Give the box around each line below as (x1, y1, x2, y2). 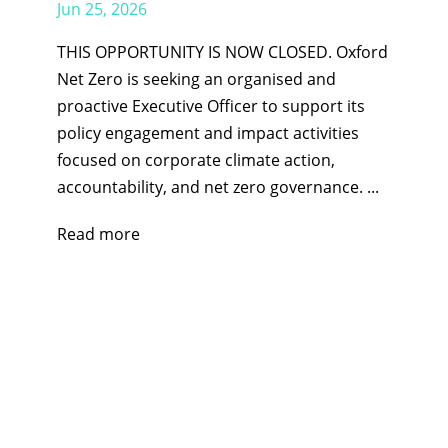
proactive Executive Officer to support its (56, 95, 365, 117)
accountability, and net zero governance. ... (56, 176, 379, 198)
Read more (56, 223, 140, 245)
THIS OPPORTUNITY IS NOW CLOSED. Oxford (56, 41, 388, 63)
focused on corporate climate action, (56, 149, 335, 171)
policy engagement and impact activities (56, 122, 359, 144)
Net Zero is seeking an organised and (56, 68, 336, 90)
